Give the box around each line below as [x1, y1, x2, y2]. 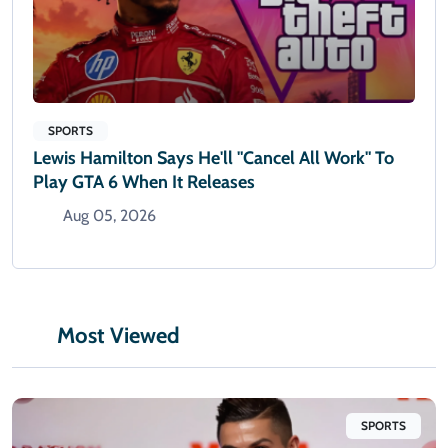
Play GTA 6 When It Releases [33, 170, 255, 193]
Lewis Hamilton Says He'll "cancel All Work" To [33, 146, 394, 169]
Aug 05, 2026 [63, 205, 156, 225]
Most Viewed [57, 321, 180, 349]
